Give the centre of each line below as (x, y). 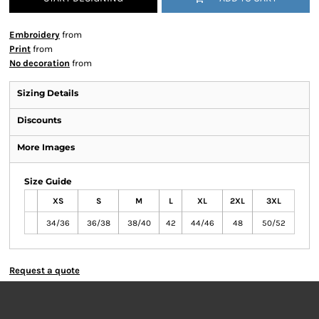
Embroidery (35, 35)
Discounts (39, 120)
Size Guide (48, 181)
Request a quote (45, 270)
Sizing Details (48, 93)
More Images (46, 147)
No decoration (40, 63)
